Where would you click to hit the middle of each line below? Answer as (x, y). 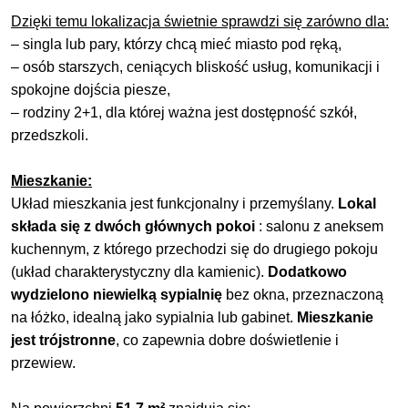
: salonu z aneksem (319, 227)
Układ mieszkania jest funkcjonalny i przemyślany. (174, 204)
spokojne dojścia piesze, (91, 90)
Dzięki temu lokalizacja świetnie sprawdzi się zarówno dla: (200, 22)
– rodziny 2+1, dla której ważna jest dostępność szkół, (184, 113)
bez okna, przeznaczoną (303, 295)
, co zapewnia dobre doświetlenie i (227, 341)
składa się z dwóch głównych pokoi (133, 227)
